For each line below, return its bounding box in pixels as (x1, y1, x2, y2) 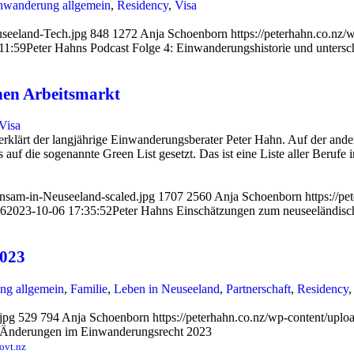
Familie (70, 281, 107, 296)
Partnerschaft (226, 281, 291, 296)
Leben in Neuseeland (114, 281, 220, 296)
